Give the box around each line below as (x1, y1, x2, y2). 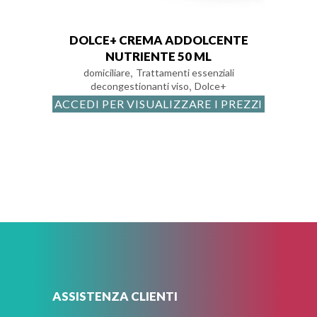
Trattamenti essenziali (135, 67, 234, 79)
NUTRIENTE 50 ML (105, 49, 212, 64)
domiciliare (83, 67, 130, 79)
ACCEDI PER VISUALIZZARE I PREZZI (54, 97, 263, 110)
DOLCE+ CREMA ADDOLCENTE (69, 33, 248, 47)
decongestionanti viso (91, 80, 189, 92)
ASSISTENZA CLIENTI (52, 289, 178, 304)
